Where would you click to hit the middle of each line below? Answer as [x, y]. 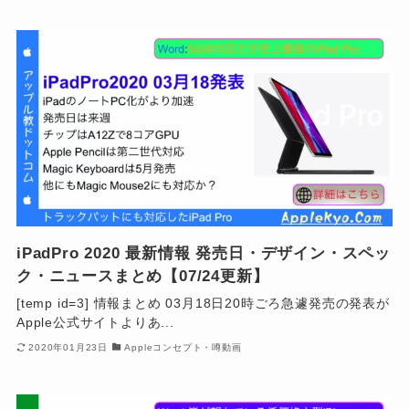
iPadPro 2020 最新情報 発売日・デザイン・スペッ [204, 253]
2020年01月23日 [68, 348]
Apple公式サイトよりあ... [95, 322]
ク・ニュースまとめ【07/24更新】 [142, 276]
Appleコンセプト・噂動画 [183, 348]
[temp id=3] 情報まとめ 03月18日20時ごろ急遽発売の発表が [203, 303]
